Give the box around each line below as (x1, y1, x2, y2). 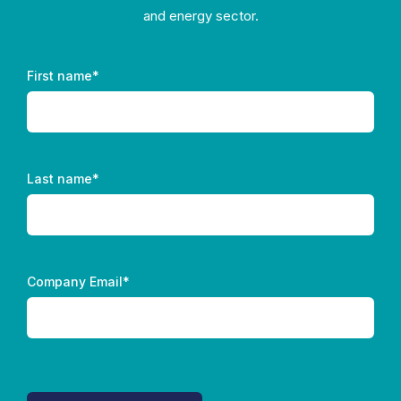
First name (27, 67, 92, 83)
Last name (27, 170, 92, 186)
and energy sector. (142, 6, 259, 24)
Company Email (27, 273, 123, 289)
